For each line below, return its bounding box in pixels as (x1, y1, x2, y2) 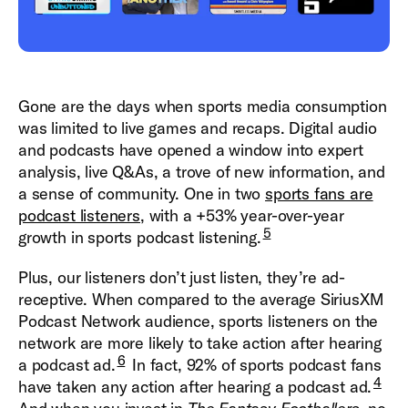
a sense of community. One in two (18, 183, 266, 205)
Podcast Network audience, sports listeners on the (18, 311, 379, 332)
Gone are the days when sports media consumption (18, 96, 387, 117)
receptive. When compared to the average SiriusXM (18, 289, 383, 311)
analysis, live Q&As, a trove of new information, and (18, 161, 385, 183)
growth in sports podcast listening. (18, 227, 261, 249)
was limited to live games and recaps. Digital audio (18, 117, 377, 139)
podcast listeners (18, 205, 140, 227)
